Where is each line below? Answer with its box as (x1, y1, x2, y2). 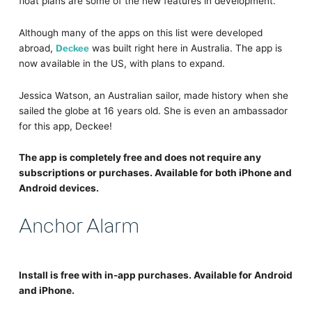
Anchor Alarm (18, 211, 139, 237)
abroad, (18, 42, 56, 54)
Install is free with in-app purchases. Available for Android (18, 270, 292, 281)
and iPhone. (18, 285, 75, 297)
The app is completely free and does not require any (18, 152, 261, 164)
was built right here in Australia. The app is (88, 42, 282, 54)
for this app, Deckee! (18, 120, 112, 132)
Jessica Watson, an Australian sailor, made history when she (18, 89, 288, 101)
